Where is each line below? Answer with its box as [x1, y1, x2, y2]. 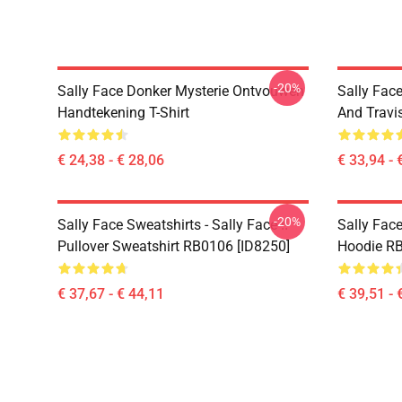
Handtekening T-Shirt [57, 104, 189, 121]
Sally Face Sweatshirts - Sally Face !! [57, 216, 288, 233]
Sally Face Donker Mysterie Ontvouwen [57, 83, 304, 100]
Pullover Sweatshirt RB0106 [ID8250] [57, 238, 290, 255]
